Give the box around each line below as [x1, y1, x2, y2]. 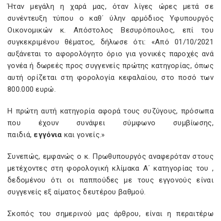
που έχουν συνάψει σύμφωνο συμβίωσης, [7, 118, 214, 127]
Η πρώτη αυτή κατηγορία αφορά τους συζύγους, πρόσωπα [7, 107, 214, 115]
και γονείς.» [62, 130, 105, 139]
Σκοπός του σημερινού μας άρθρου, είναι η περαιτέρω [7, 209, 214, 218]
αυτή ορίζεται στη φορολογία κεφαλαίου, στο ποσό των [7, 73, 214, 82]
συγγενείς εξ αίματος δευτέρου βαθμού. [7, 187, 146, 196]
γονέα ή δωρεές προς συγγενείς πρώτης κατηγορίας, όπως [7, 61, 214, 70]
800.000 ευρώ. [7, 85, 56, 94]
